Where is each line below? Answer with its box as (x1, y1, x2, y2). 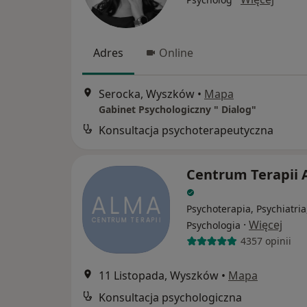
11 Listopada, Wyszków (99, 267, 219, 283)
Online (159, 45, 193, 61)
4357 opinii (240, 234, 291, 248)
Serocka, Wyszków (99, 86, 195, 101)
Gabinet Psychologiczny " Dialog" (99, 102, 256, 116)
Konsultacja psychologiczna (99, 289, 242, 305)
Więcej (249, 217, 282, 232)
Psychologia (186, 218, 241, 232)
